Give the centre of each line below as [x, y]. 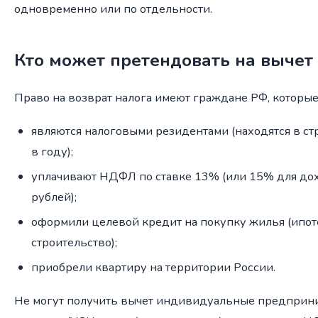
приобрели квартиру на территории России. [153, 268]
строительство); [74, 243]
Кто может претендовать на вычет [164, 60]
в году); [52, 152]
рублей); [54, 197]
